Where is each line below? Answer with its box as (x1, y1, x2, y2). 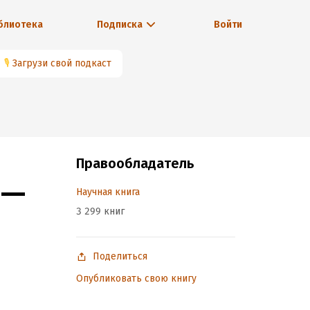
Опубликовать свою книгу (76, 273, 197, 284)
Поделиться (93, 250, 147, 262)
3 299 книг (76, 206, 125, 217)
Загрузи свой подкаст (12, 57, 111, 69)
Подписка (96, 19, 143, 30)
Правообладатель (76, 155, 194, 172)
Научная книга (76, 186, 140, 198)
